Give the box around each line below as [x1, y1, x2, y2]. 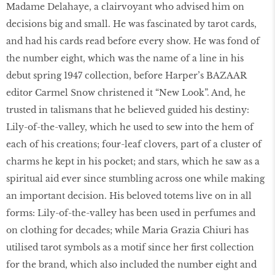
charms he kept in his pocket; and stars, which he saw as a [6, 155, 260, 167]
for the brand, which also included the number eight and [6, 258, 257, 270]
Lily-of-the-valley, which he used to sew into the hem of [6, 121, 254, 133]
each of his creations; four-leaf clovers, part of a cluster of [6, 138, 261, 150]
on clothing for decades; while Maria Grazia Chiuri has [6, 224, 249, 236]
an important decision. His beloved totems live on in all [6, 190, 252, 201]
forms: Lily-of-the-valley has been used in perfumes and [6, 207, 255, 219]
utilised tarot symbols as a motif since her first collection [6, 241, 254, 253]
